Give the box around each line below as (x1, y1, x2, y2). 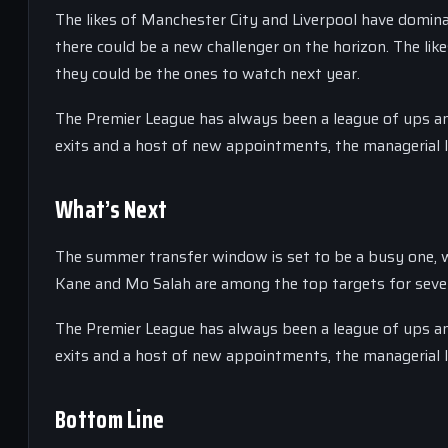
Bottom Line (55, 401, 165, 439)
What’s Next (55, 191, 168, 229)
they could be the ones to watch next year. (55, 61, 360, 86)
